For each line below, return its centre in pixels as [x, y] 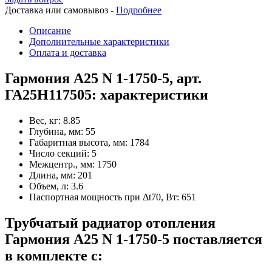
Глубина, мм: [57, 131]
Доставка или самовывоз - [60, 10]
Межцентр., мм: [63, 164]
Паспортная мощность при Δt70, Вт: [105, 197]
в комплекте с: [54, 255]
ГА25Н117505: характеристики [107, 94]
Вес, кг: [46, 120]
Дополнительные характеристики [99, 41]
